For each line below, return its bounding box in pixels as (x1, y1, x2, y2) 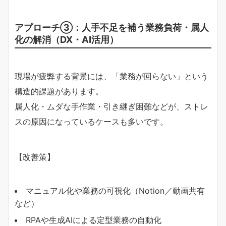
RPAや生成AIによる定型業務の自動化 (26, 214, 161, 225)
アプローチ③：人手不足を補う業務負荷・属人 (15, 21, 209, 33)
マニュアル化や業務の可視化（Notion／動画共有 (26, 185, 205, 196)
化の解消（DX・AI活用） (15, 33, 119, 45)
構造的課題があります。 (15, 86, 103, 96)
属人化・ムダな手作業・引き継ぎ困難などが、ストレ (15, 101, 208, 111)
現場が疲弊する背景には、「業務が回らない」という (15, 71, 208, 81)
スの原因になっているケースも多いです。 (15, 116, 168, 127)
